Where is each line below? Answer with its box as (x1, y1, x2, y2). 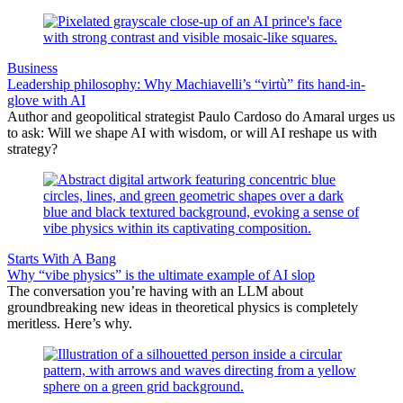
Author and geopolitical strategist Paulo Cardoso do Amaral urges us (7, 108, 395, 124)
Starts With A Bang (7, 250, 116, 266)
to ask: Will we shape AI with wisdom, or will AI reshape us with (7, 124, 377, 140)
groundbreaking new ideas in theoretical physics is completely (7, 299, 358, 315)
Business (7, 59, 58, 76)
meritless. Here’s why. (7, 315, 132, 331)
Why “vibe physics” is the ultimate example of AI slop (7, 266, 315, 282)
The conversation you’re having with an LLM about (7, 282, 303, 299)
